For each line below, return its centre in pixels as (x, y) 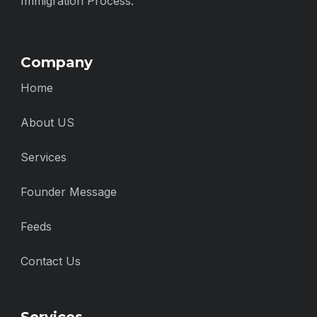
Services (44, 157)
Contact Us (51, 261)
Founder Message (69, 192)
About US (47, 122)
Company (57, 62)
